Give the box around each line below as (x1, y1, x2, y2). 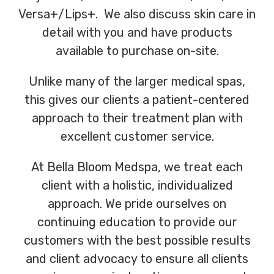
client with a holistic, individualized (41, 177, 233, 193)
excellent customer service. (60, 128, 214, 144)
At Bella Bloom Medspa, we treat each (31, 159, 243, 174)
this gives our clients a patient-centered (24, 92, 250, 107)
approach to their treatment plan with (31, 110, 243, 125)
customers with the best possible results (23, 232, 251, 248)
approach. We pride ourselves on (48, 196, 226, 211)
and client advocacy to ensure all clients (26, 251, 248, 266)
